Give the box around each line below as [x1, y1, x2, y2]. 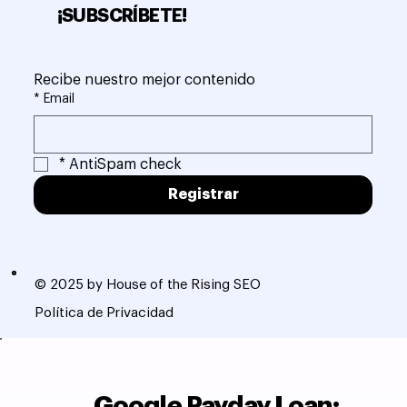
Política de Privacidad [34, 305, 174, 320]
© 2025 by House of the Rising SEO [34, 277, 261, 292]
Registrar [167, 186, 239, 202]
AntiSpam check [69, 156, 183, 172]
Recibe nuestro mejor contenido [34, 72, 256, 87]
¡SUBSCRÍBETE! [56, 5, 187, 25]
